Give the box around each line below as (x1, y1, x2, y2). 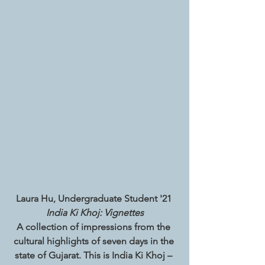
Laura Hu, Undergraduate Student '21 (15, 193, 174, 205)
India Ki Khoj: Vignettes (46, 207, 144, 219)
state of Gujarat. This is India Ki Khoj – (15, 250, 174, 261)
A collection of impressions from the (17, 221, 173, 233)
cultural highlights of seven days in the (13, 235, 176, 247)
